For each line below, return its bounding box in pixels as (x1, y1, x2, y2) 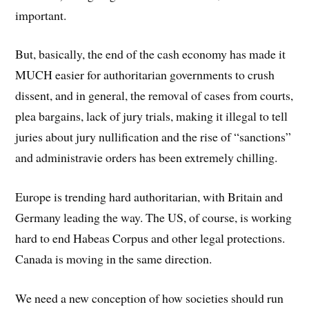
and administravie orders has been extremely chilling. (15, 149, 278, 166)
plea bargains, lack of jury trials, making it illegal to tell (15, 108, 288, 125)
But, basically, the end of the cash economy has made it (15, 46, 286, 63)
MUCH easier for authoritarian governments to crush (15, 66, 275, 83)
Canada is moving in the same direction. (15, 250, 212, 268)
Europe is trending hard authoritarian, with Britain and (15, 188, 283, 206)
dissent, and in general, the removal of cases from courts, (15, 87, 294, 104)
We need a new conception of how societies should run (15, 289, 284, 306)
